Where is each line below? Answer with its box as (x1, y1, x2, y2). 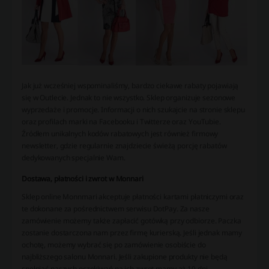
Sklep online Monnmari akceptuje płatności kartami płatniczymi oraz (22, 191, 244, 202)
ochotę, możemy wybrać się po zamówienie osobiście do (22, 239, 206, 250)
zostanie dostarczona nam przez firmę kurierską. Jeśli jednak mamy (22, 227, 243, 238)
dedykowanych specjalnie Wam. (22, 152, 125, 163)
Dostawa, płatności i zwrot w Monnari (22, 173, 144, 184)
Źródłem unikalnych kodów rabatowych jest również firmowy (22, 128, 219, 139)
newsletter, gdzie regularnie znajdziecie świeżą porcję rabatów (22, 140, 227, 151)
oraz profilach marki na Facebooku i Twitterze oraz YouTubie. (22, 116, 221, 127)
